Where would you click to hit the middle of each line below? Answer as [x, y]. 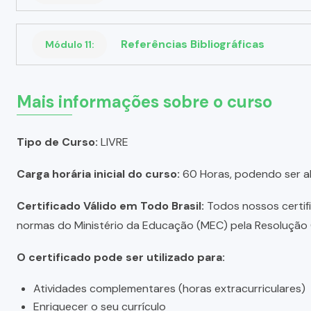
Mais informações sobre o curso [144, 101]
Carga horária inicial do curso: [98, 174]
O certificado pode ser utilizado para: [121, 257]
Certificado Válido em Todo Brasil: [110, 205]
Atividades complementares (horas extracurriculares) [169, 288]
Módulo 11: [69, 44]
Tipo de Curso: [57, 142]
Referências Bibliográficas [193, 44]
